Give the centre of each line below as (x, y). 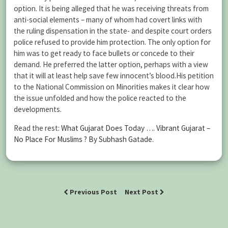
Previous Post (93, 192)
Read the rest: (37, 128)
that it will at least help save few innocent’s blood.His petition (114, 76)
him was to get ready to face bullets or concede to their (104, 53)
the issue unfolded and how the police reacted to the (100, 98)
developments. (38, 109)
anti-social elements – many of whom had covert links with (108, 20)
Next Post (142, 192)
